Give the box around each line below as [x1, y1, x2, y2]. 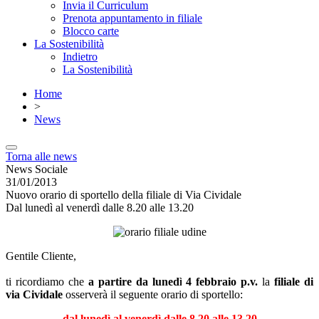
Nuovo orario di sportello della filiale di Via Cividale [6, 189, 241, 201]
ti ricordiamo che [6, 276, 88, 288]
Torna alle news [6, 150, 77, 162]
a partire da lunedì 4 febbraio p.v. [88, 276, 258, 288]
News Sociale [6, 163, 68, 175]
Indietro [63, 51, 98, 63]
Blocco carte [63, 25, 119, 37]
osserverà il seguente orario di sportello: [63, 288, 243, 300]
